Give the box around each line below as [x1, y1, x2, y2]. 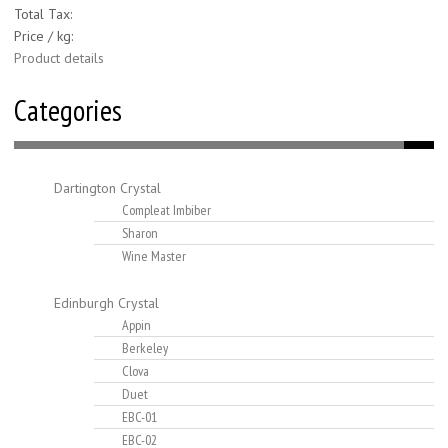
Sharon [122, 224, 158, 243]
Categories [14, 92, 122, 130]
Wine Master [122, 247, 186, 266]
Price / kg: [14, 27, 73, 46]
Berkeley [122, 339, 168, 358]
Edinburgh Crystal [54, 294, 159, 313]
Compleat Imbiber [122, 201, 211, 220]
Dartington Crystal [54, 179, 161, 198]
